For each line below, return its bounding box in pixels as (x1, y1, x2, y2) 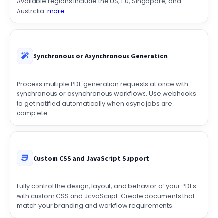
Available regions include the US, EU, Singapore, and (17, 8, 181, 18)
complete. (17, 120, 49, 130)
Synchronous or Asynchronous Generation (33, 63, 168, 73)
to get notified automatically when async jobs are (17, 110, 172, 120)
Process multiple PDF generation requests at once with (17, 91, 188, 101)
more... (47, 18, 69, 28)
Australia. (17, 18, 47, 28)
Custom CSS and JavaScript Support (33, 165, 149, 175)
